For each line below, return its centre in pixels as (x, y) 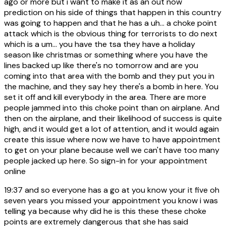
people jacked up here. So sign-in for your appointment (106, 160)
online (15, 171)
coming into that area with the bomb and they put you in (109, 76)
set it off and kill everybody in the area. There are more (105, 97)
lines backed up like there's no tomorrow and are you (101, 65)
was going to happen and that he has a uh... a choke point (110, 23)
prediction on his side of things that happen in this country (113, 12)
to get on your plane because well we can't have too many (112, 150)
